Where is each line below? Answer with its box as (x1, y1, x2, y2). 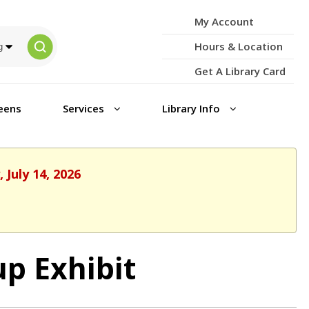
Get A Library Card (194, 64, 286, 78)
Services (62, 101, 107, 115)
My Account (194, 14, 254, 28)
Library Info (161, 101, 223, 115)
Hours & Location (194, 39, 283, 53)
